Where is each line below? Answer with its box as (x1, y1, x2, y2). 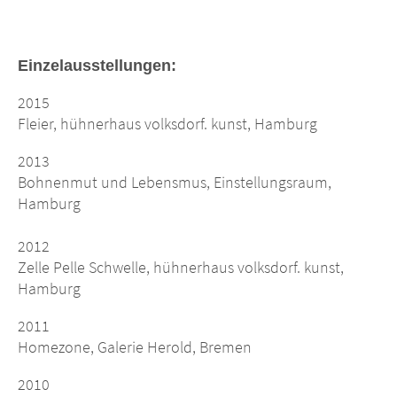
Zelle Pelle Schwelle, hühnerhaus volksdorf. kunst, (18, 257, 344, 278)
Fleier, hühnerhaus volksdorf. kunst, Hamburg (18, 113, 317, 135)
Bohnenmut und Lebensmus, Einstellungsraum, (18, 172, 331, 193)
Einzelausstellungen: (18, 57, 176, 75)
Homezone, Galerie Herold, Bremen (18, 337, 252, 358)
